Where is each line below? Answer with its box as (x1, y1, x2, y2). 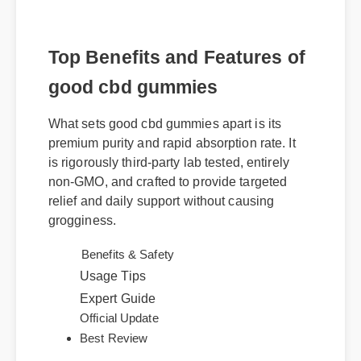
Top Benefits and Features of (49, 64, 313, 85)
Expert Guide (81, 311, 159, 326)
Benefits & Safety (84, 284, 181, 299)
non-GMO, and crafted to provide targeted (48, 192, 293, 207)
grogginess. (48, 231, 118, 247)
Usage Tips (81, 291, 149, 305)
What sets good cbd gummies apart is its (48, 133, 287, 147)
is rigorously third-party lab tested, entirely (48, 172, 295, 187)
